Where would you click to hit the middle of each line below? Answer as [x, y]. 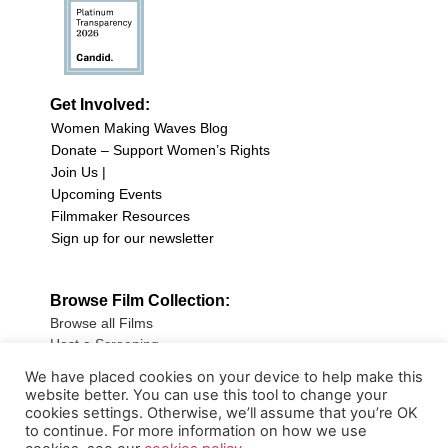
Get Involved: [100, 104]
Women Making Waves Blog [139, 127]
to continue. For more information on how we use [196, 431]
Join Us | [78, 171]
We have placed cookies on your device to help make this [224, 377]
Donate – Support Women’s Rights [160, 149]
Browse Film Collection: [140, 300]
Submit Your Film [104, 364]
